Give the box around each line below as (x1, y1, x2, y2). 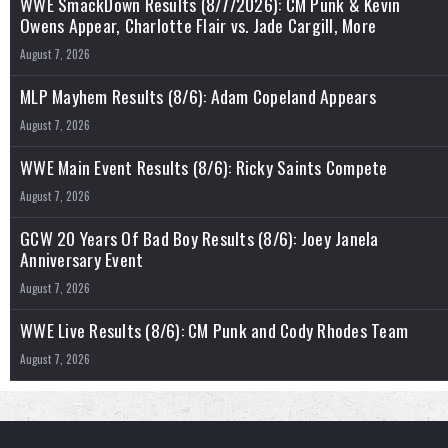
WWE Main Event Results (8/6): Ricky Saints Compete (20, 154, 388, 181)
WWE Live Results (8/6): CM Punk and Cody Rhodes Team (20, 317, 408, 344)
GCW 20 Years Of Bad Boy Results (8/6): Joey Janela (20, 225, 379, 252)
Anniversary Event (20, 246, 144, 273)
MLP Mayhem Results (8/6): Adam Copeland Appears (20, 83, 376, 110)
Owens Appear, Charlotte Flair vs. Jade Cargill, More (20, 12, 376, 39)
